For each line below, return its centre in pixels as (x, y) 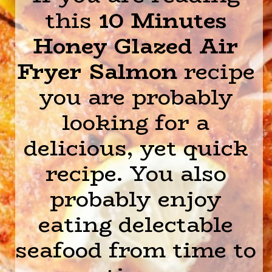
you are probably (136, 97)
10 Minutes (162, 20)
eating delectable (136, 224)
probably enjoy (136, 199)
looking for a (136, 122)
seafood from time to (136, 250)
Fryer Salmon (97, 71)
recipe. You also (136, 173)
